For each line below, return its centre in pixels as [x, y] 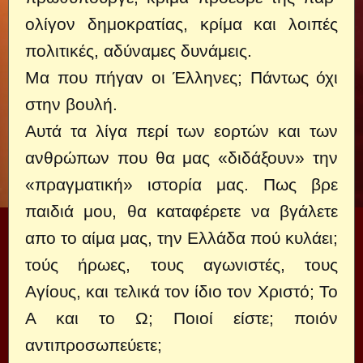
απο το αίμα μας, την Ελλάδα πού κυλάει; [181, 238]
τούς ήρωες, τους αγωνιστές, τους [181, 265]
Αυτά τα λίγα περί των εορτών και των [181, 131]
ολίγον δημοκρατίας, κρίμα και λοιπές [181, 24]
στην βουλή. [71, 104]
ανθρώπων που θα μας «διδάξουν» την [181, 158]
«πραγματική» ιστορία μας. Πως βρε [181, 184]
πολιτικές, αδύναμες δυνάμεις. [139, 51]
